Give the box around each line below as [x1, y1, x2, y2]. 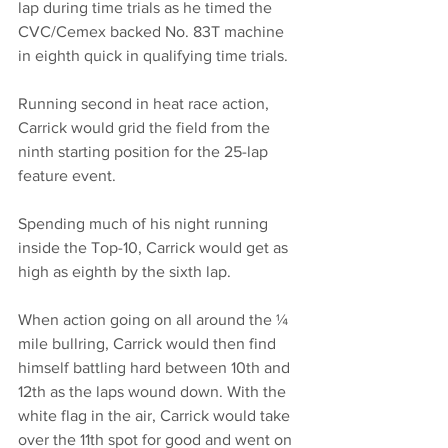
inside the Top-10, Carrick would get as [18, 239, 292, 257]
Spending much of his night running [18, 215, 272, 233]
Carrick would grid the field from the [18, 119, 274, 137]
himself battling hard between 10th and [18, 359, 294, 377]
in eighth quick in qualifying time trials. [18, 47, 288, 65]
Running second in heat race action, [18, 95, 273, 113]
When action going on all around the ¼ [18, 311, 292, 329]
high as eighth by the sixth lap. [18, 263, 231, 281]
